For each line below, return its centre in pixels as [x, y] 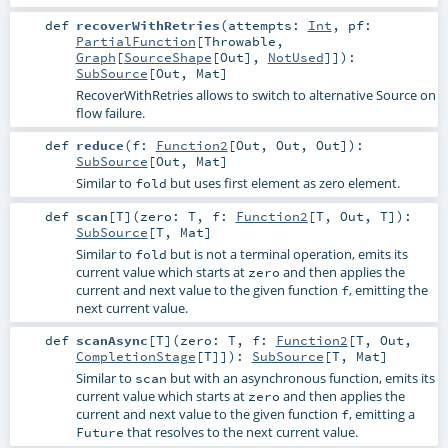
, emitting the [388, 289]
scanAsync [111, 339]
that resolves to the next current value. [240, 431]
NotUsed [295, 57]
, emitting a [381, 413]
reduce [99, 145]
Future [99, 431]
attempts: [267, 25]
